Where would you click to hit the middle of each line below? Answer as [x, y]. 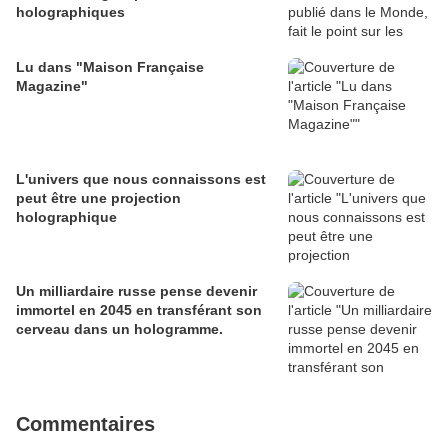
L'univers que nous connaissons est [141, 179]
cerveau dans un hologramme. [119, 329]
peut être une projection [98, 198]
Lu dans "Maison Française [110, 67]
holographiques [70, 12]
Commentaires [85, 424]
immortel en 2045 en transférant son [139, 310]
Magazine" [52, 86]
